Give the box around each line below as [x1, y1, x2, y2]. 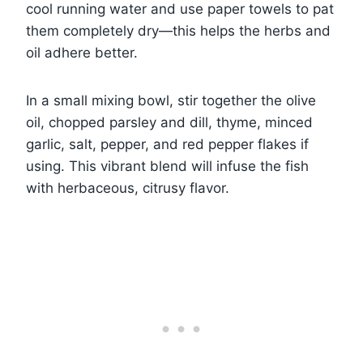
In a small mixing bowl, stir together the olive [26, 92, 316, 109]
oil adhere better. [26, 44, 138, 61]
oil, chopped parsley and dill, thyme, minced [26, 113, 313, 130]
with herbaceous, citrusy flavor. [26, 179, 229, 196]
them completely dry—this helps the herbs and [26, 22, 331, 39]
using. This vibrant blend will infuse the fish [26, 157, 309, 174]
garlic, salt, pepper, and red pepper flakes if [26, 135, 309, 152]
